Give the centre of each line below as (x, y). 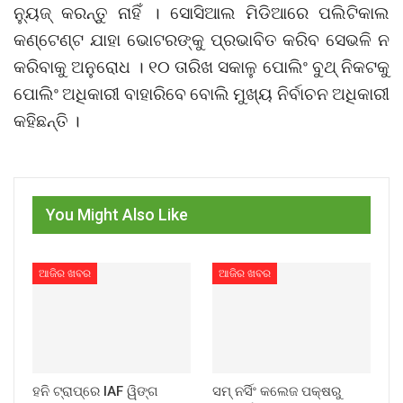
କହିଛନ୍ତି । (47, 121)
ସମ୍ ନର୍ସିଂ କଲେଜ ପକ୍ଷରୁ (277, 392)
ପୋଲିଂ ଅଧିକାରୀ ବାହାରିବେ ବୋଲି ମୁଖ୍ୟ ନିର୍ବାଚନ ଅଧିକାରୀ (201, 94)
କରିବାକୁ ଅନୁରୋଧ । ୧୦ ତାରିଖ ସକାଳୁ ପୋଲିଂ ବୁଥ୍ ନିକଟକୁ (201, 67)
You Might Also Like (117, 215)
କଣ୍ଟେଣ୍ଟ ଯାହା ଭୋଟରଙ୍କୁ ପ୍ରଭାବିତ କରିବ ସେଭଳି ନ (201, 40)
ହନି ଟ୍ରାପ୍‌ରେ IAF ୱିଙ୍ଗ (95, 392)
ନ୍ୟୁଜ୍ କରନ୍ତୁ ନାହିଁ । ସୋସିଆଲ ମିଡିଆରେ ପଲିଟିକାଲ (201, 13)
